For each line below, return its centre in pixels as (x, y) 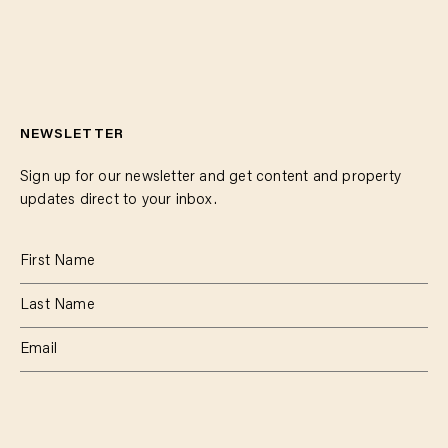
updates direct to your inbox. (118, 200)
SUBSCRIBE (60, 422)
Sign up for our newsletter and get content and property (211, 177)
